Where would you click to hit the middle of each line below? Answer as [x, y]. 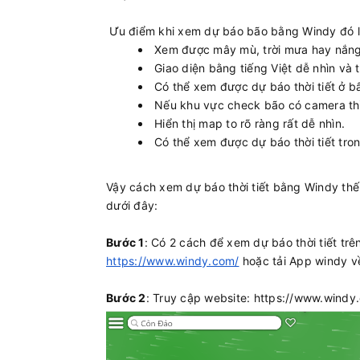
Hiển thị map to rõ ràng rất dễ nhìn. [250, 123]
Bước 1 [125, 242]
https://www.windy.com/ [173, 261]
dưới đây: [132, 205]
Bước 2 [126, 298]
